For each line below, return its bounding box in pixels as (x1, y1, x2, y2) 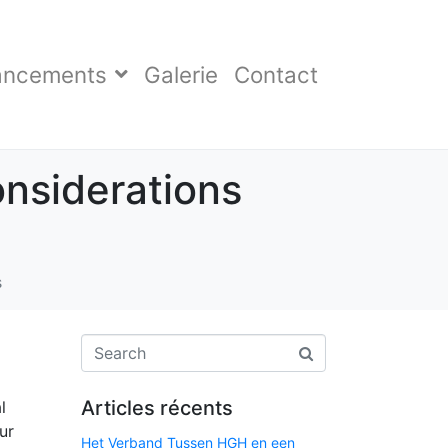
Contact (234, 60, 318, 88)
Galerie (144, 60, 218, 88)
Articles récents (81, 395, 233, 420)
